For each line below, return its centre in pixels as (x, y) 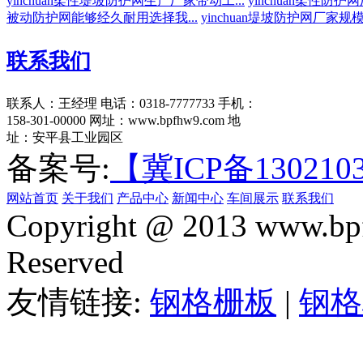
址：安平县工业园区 (65, 138)
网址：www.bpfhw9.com (157, 121)
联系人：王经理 (52, 104)
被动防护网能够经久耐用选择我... (102, 18)
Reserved (65, 263)
